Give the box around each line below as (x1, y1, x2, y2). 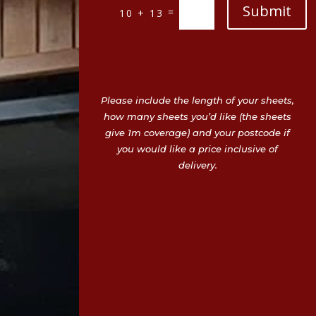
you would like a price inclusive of (117, 143, 278, 155)
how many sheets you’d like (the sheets (104, 111, 291, 123)
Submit (242, 1, 291, 21)
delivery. (178, 159, 217, 171)
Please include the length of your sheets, (101, 95, 294, 107)
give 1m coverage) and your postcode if (105, 127, 290, 139)
